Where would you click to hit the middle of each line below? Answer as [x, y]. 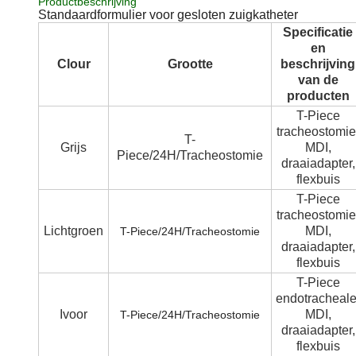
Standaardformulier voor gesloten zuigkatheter [168, 15]
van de [318, 80]
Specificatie [318, 33]
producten [318, 96]
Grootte [190, 64]
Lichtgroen [74, 231]
